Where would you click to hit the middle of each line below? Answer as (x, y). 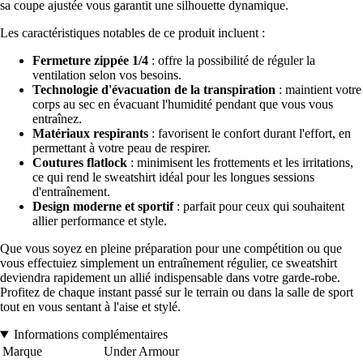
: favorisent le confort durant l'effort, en (250, 134)
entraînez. (57, 119)
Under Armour (141, 352)
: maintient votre (318, 90)
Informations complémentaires (90, 335)
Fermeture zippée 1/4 (90, 61)
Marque (22, 352)
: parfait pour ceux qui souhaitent (259, 207)
